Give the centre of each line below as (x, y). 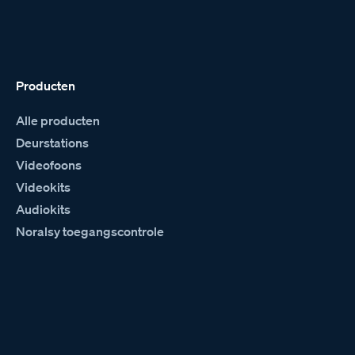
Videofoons (49, 164)
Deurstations (52, 142)
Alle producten (58, 120)
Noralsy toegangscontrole (90, 231)
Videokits (43, 187)
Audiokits (43, 209)
